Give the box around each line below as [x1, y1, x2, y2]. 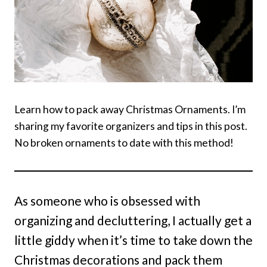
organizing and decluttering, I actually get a [14, 213, 252, 228]
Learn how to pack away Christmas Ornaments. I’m [14, 103, 246, 116]
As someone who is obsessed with [14, 193, 200, 208]
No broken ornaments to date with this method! [14, 136, 234, 149]
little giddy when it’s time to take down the [14, 232, 253, 247]
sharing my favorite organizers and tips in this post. [14, 120, 247, 132]
